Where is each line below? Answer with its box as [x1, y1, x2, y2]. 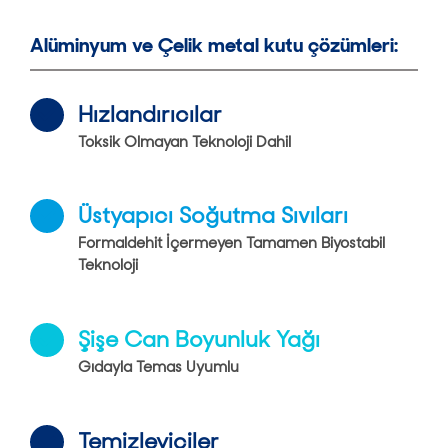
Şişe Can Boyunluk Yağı [78, 325, 320, 355]
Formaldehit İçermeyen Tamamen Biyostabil [78, 233, 385, 254]
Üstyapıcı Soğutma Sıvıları [78, 201, 348, 231]
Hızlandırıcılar [78, 99, 222, 129]
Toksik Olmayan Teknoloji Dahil [78, 131, 291, 152]
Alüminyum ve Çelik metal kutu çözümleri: [30, 31, 398, 58]
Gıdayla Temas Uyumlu [78, 357, 239, 378]
